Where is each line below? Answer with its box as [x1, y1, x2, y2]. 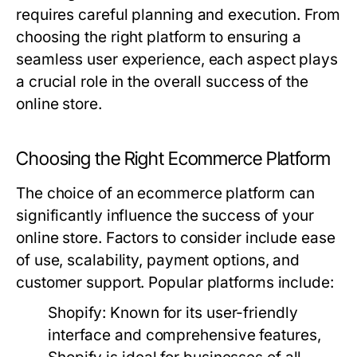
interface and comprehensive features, [48, 326, 321, 344]
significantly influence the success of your [16, 206, 314, 225]
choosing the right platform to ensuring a [16, 28, 302, 46]
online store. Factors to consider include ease [16, 229, 335, 247]
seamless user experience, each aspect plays [16, 50, 338, 69]
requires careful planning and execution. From [16, 6, 340, 24]
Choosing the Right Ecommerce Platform [16, 147, 331, 170]
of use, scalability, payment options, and [16, 251, 300, 269]
